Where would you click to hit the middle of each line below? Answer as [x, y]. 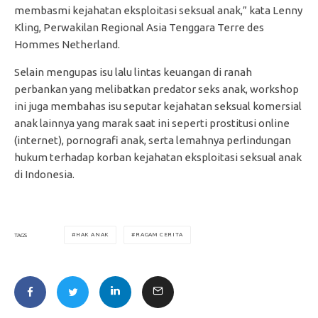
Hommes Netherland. [67, 45]
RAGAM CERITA [159, 235]
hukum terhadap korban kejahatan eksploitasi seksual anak [158, 158]
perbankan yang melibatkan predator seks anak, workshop [157, 89]
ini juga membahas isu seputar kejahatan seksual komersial [158, 106]
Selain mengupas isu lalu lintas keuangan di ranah [133, 72]
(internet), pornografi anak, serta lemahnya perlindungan [153, 141]
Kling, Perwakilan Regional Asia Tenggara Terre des [139, 28]
